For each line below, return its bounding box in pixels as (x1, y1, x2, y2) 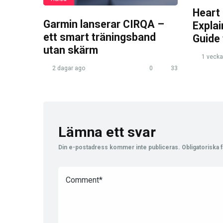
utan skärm (43, 43, 98, 56)
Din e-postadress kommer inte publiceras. (58, 143, 180, 151)
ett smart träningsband (43, 30, 156, 43)
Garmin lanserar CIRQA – (43, 17, 164, 30)
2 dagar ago (51, 64, 85, 72)
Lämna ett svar (58, 123, 156, 140)
